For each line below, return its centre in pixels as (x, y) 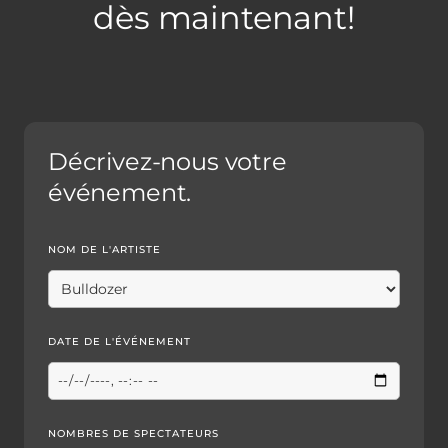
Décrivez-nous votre (167, 161)
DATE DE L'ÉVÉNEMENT (119, 341)
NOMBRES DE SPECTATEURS (133, 433)
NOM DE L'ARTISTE (104, 249)
